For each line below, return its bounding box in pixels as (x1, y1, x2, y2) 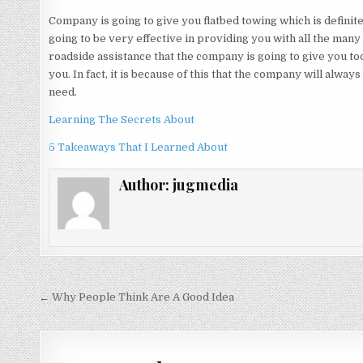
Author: (118, 175, 173, 195)
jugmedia (172, 175, 238, 195)
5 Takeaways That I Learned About (49, 141, 228, 154)
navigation (38, 306, 152, 337)
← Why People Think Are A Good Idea (39, 290, 235, 303)
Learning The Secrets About (49, 113, 195, 126)
